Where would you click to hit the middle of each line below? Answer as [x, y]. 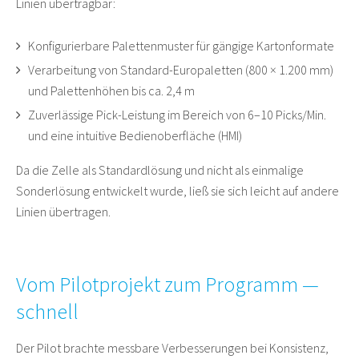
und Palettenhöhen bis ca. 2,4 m [111, 91]
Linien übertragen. [63, 212]
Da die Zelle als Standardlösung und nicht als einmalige [160, 170]
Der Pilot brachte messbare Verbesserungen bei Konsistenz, [172, 348]
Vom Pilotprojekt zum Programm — [167, 284]
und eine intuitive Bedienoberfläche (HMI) [135, 136]
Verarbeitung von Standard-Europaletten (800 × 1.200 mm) [181, 70]
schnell [47, 312]
